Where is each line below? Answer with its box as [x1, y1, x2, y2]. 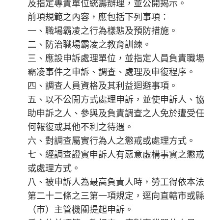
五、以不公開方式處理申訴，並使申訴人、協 [27, 94, 204, 105]
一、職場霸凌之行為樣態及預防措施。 [27, 25, 178, 36]
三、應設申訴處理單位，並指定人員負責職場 [27, 53, 204, 63]
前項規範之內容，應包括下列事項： [27, 11, 169, 22]
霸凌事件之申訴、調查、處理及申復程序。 [27, 66, 195, 77]
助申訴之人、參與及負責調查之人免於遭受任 [27, 108, 204, 118]
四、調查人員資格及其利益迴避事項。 [27, 80, 178, 91]
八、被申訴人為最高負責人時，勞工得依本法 [27, 176, 204, 187]
